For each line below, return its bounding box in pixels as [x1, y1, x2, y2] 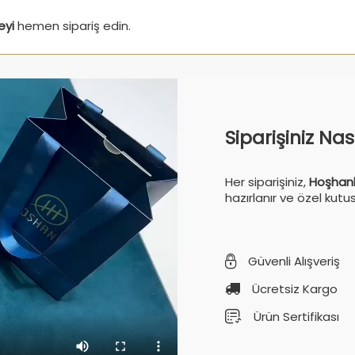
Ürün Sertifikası [254, 308, 339, 325]
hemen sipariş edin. [14, 17, 131, 34]
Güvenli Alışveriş [248, 253, 340, 269]
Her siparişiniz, [225, 174, 309, 190]
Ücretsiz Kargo [252, 281, 338, 297]
